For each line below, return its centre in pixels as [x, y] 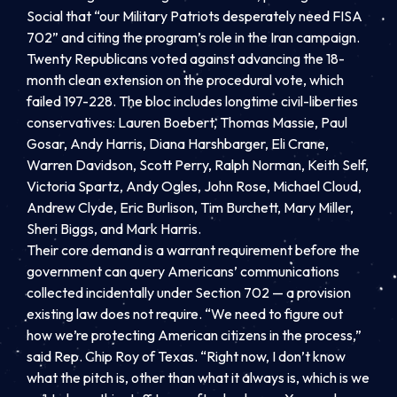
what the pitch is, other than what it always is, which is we [198, 378]
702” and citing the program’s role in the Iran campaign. [193, 38]
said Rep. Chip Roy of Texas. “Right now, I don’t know [186, 357]
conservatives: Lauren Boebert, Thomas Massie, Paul [187, 123]
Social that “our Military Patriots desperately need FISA [195, 16]
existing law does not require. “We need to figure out [185, 314]
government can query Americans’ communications [183, 272]
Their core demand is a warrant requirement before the [193, 250]
